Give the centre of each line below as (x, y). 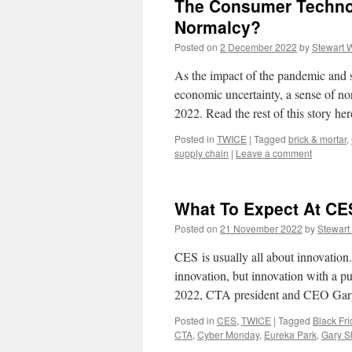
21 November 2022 (261, 228)
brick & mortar (317, 139)
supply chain (202, 153)
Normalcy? (218, 27)
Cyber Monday (228, 334)
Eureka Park (290, 334)
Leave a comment (274, 153)
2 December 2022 (258, 47)
